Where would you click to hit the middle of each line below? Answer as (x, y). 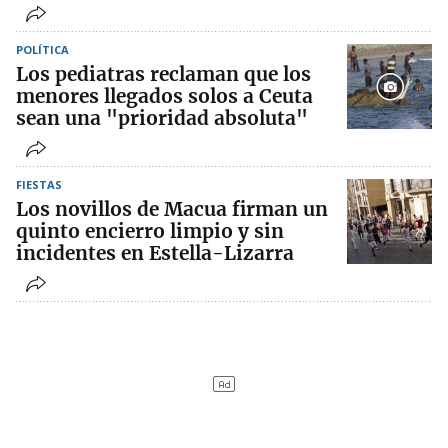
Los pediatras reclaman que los (163, 74)
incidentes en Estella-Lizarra (155, 253)
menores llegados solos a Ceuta (164, 96)
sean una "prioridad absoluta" (162, 118)
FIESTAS (39, 185)
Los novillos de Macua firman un (172, 209)
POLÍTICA (42, 50)
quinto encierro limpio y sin (150, 231)
